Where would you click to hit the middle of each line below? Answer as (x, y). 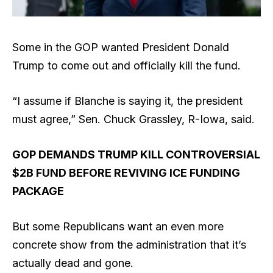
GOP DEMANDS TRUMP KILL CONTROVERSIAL (136, 154)
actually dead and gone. (74, 263)
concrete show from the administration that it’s (129, 244)
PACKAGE (38, 191)
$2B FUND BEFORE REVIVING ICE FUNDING (126, 172)
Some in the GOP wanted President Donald (121, 48)
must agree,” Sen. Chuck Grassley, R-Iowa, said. (133, 119)
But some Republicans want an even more (118, 226)
